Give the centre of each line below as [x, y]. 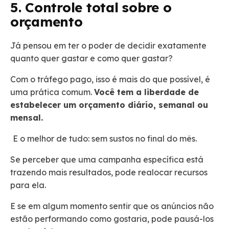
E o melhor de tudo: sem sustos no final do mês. [106, 138]
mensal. [27, 117]
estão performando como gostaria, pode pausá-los [112, 219]
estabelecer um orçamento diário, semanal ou [109, 105]
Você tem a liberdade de [146, 92]
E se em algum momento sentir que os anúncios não [112, 206]
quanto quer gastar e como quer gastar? [93, 58]
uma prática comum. [52, 92]
